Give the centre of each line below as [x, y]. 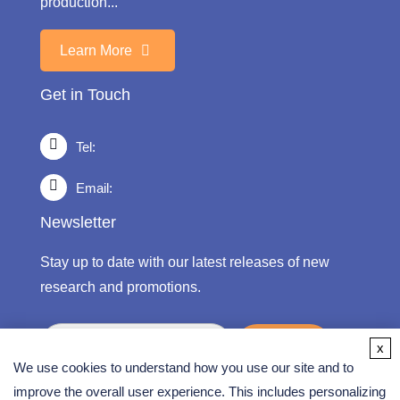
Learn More [96, 50]
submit [283, 346]
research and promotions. [120, 287]
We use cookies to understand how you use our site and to [183, 367]
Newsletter [78, 223]
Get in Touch [85, 95]
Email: [94, 188]
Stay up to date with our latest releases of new [184, 262]
